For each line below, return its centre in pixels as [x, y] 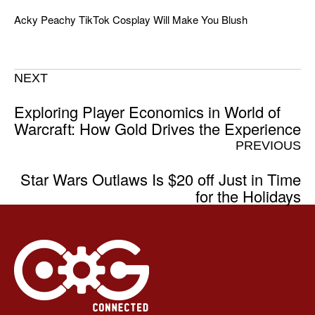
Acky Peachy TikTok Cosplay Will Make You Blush [131, 19]
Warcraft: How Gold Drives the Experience [157, 128]
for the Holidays [248, 195]
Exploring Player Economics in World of [147, 111]
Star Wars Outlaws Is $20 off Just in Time [161, 179]
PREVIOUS [268, 145]
